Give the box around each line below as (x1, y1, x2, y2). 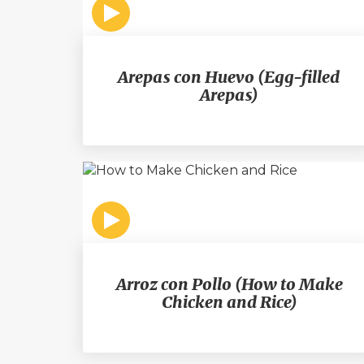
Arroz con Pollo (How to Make (115, 274, 343, 294)
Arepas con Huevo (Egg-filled (118, 67, 340, 87)
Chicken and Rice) (161, 292, 297, 312)
